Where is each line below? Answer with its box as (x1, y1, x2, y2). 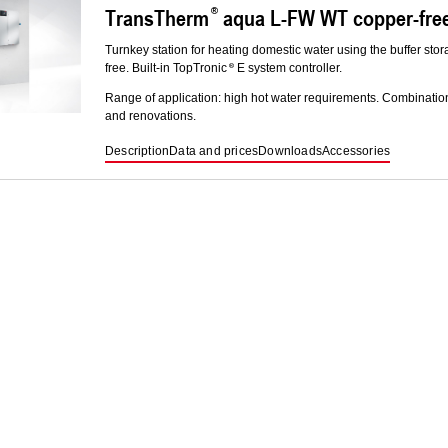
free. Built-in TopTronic (105, 61, 227, 76)
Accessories (322, 144, 391, 159)
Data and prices (169, 144, 259, 159)
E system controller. (234, 61, 342, 76)
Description (105, 144, 170, 159)
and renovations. (105, 109, 196, 124)
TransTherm (105, 2, 209, 34)
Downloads (258, 144, 323, 159)
